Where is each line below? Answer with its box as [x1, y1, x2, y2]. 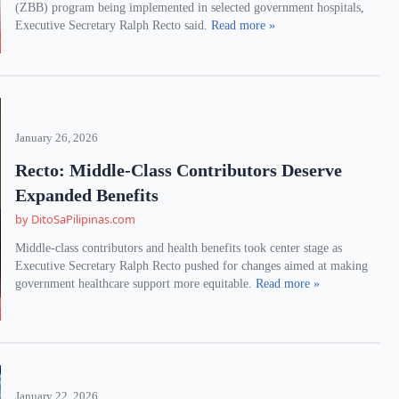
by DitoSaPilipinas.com [15, 211, 136, 227]
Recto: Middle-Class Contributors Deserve [15, 160, 343, 180]
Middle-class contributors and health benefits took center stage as [15, 241, 343, 255]
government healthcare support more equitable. [15, 277, 256, 290]
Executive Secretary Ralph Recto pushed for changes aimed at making [15, 259, 369, 273]
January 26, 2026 [15, 132, 99, 144]
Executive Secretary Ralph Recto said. [15, 19, 212, 32]
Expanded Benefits [15, 185, 159, 205]
